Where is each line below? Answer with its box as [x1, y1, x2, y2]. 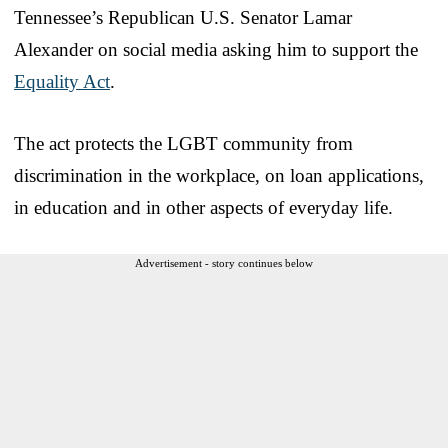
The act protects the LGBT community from [14, 132, 353, 154]
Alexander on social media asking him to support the [14, 38, 418, 60]
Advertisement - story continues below [135, 256, 313, 269]
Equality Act [14, 70, 110, 92]
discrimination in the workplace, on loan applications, [14, 164, 424, 186]
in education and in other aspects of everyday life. [14, 196, 393, 218]
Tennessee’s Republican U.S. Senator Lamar [14, 6, 352, 28]
